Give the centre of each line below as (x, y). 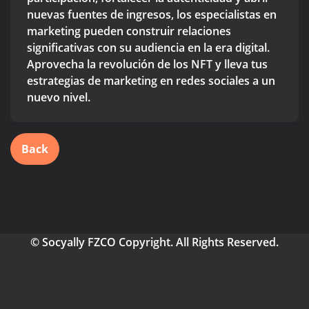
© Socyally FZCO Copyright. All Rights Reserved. (154, 242)
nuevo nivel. (59, 98)
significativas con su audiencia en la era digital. (148, 48)
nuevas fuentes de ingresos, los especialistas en (152, 15)
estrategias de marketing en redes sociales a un (151, 81)
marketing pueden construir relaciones (129, 31)
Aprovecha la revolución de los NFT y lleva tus (147, 64)
